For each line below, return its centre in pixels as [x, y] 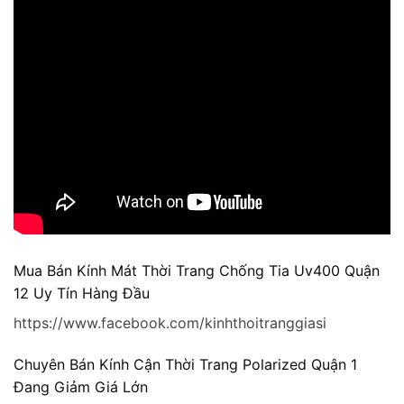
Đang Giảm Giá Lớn [81, 386]
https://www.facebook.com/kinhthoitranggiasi [170, 322]
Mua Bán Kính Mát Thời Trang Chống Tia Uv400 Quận [197, 270]
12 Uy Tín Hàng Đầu [82, 293]
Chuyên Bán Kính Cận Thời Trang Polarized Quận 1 [185, 364]
